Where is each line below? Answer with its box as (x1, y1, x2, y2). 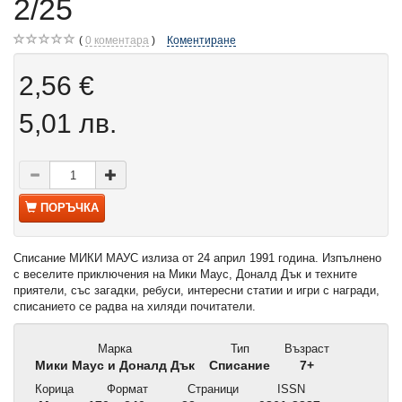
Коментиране (167, 34, 236, 47)
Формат (103, 382, 148, 397)
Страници (183, 382, 239, 397)
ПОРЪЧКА (40, 201, 99, 215)
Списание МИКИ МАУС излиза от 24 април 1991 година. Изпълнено (13, 251, 381, 266)
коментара (92, 34, 149, 47)
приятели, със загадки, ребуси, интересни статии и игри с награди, (13, 284, 380, 298)
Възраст (281, 342, 329, 356)
